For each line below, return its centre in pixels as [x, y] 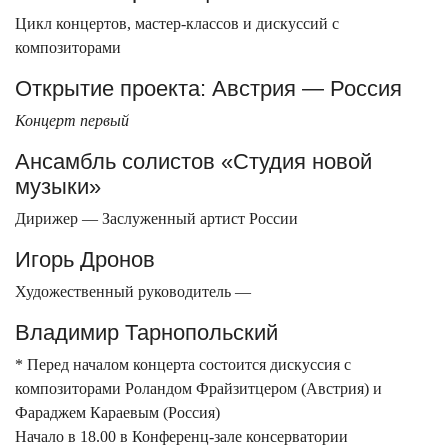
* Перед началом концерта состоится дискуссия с [183, 364]
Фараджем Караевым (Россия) [117, 412]
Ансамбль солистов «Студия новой [193, 161]
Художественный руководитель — [133, 291]
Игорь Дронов [85, 259]
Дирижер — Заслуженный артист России [156, 218]
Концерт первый [72, 120]
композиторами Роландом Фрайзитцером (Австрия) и [198, 388]
